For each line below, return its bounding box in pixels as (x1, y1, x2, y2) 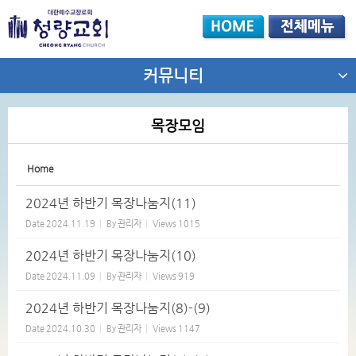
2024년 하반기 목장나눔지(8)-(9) (25, 300, 211, 316)
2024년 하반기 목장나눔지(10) (25, 248, 196, 264)
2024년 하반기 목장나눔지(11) (25, 195, 196, 211)
